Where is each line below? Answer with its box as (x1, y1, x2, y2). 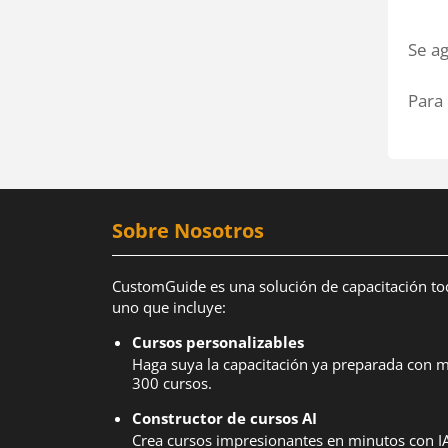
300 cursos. (132, 373, 212, 393)
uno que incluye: (112, 297, 226, 317)
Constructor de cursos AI (132, 408, 317, 428)
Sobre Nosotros (112, 217, 264, 244)
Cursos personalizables (132, 332, 304, 352)
